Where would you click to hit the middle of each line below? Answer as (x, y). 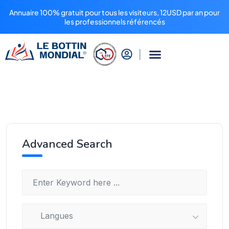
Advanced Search (67, 144)
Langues (53, 216)
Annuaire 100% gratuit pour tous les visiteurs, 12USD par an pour (114, 12)
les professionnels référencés (114, 21)
